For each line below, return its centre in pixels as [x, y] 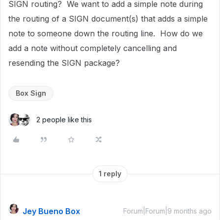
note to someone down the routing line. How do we [106, 33]
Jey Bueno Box [51, 211]
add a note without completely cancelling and [93, 48]
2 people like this [64, 120]
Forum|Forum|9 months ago [167, 211]
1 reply [110, 174]
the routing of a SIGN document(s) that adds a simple [108, 19]
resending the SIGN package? [64, 63]
